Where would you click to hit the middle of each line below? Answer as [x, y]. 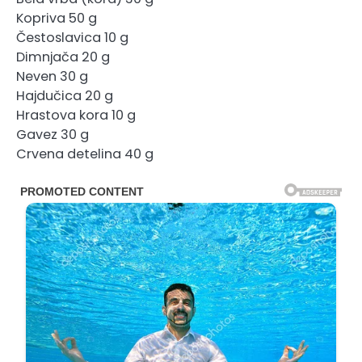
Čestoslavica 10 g [72, 38]
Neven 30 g [52, 77]
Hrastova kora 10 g [76, 116]
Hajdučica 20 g [65, 96]
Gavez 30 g [53, 135]
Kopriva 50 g [57, 19]
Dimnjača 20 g [63, 57]
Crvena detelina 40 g [85, 154]
